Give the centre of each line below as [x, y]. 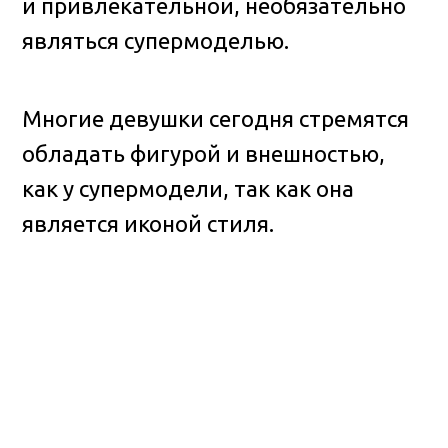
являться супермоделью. [156, 41]
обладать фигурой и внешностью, [204, 153]
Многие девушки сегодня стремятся [216, 118]
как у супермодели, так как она [188, 188]
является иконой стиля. [148, 223]
